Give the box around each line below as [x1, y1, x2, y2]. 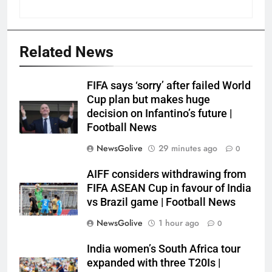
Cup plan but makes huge [87, 93, 210, 106]
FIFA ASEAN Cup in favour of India [87, 182, 251, 195]
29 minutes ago [158, 142, 217, 155]
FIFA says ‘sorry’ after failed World [87, 80, 251, 92]
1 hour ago [158, 217, 199, 229]
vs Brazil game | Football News [87, 196, 236, 209]
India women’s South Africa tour [87, 243, 240, 256]
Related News [19, 43, 114, 61]
